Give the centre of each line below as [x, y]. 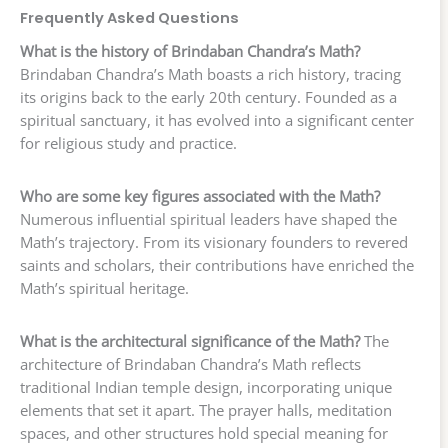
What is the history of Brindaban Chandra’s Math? [190, 51]
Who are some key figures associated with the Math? [200, 196]
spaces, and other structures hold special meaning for [204, 433]
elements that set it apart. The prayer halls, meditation [206, 410]
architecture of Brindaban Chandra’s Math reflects [190, 364]
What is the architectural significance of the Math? [190, 341]
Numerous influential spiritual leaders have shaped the [208, 219]
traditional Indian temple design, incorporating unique [206, 387]
